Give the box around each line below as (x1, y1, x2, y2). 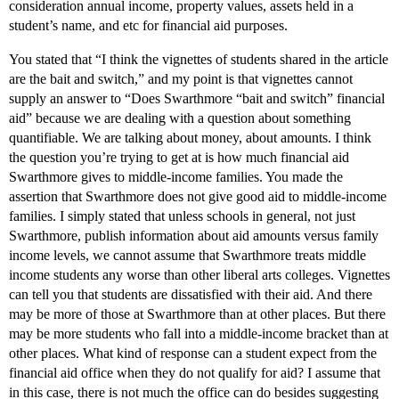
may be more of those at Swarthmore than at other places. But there (9, 306, 386, 322)
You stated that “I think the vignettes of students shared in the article (9, 52, 388, 68)
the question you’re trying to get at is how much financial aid (9, 150, 349, 166)
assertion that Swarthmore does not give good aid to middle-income (9, 189, 387, 205)
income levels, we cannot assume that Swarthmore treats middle (9, 248, 366, 264)
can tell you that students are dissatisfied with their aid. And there (9, 287, 372, 303)
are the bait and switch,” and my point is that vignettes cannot (9, 71, 353, 87)
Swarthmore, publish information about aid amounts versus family (9, 228, 379, 244)
